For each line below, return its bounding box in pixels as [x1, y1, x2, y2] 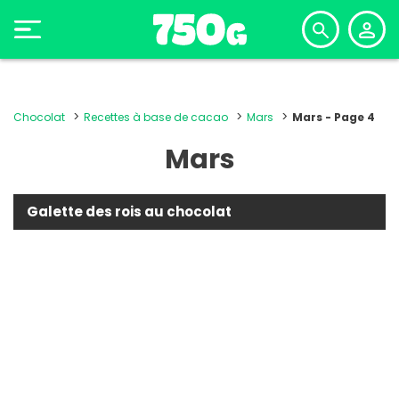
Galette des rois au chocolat [27, 202, 232, 221]
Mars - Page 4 [292, 110, 375, 125]
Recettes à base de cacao [84, 110, 228, 125]
